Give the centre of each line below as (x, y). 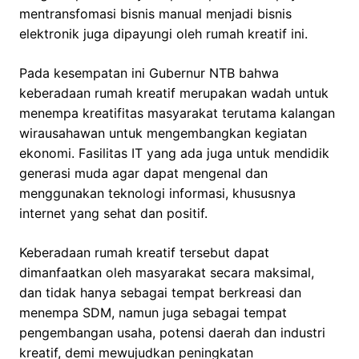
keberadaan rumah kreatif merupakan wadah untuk (174, 93)
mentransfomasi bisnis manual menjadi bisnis (155, 14)
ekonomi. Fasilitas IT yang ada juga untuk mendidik (174, 153)
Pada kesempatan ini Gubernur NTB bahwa (149, 73)
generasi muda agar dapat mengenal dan (143, 173)
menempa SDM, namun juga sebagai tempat (153, 313)
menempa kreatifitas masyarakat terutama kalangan (177, 113)
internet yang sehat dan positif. (113, 214)
